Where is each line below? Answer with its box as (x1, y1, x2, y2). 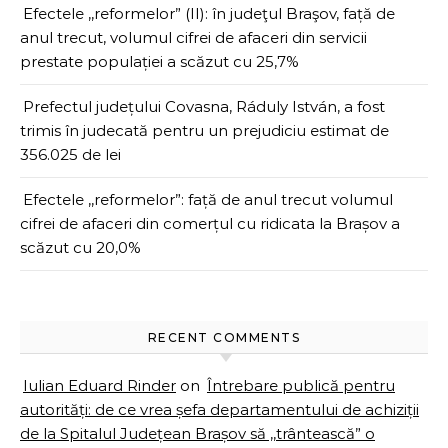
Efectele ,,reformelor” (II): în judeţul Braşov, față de (23, 4, 395, 24)
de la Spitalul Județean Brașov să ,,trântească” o (20, 424, 375, 444)
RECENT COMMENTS (147, 330, 301, 346)
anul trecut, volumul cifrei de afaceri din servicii (20, 28, 367, 48)
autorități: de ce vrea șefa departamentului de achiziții (20, 400, 419, 420)
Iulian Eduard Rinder (23, 376, 176, 396)
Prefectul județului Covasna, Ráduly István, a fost (23, 97, 385, 117)
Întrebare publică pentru (207, 376, 395, 396)
